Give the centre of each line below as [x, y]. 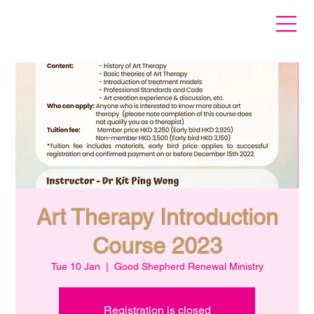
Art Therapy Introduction [157, 217]
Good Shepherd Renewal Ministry [189, 266]
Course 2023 [157, 245]
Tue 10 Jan [75, 266]
